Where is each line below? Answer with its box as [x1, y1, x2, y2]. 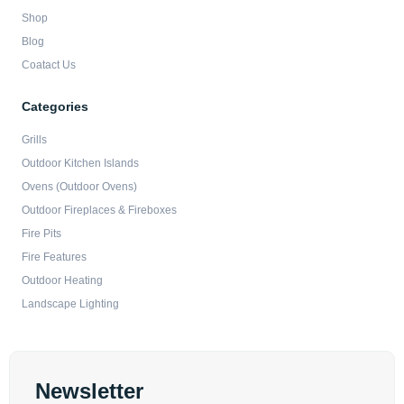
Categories [22, 99, 88, 114]
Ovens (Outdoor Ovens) [22, 180, 137, 193]
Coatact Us [22, 59, 76, 71]
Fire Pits [22, 227, 61, 240]
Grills [22, 133, 47, 146]
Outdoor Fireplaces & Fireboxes [22, 204, 177, 216]
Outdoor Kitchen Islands [22, 157, 139, 170]
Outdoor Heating [22, 274, 103, 287]
